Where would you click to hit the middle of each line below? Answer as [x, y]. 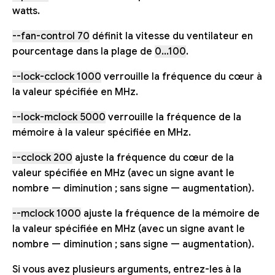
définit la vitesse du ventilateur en [171, 37]
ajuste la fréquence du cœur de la [153, 158]
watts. [26, 11]
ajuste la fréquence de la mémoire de [170, 214]
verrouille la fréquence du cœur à [182, 77]
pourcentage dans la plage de [83, 52]
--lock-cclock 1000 [57, 77]
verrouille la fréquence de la [173, 118]
